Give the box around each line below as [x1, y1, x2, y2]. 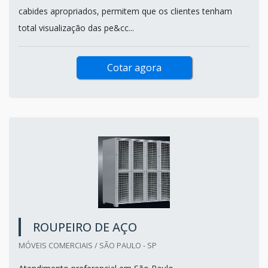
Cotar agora [106, 60, 162, 74]
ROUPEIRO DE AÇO [33, 218, 137, 235]
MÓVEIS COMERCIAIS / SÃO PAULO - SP [19, 239, 157, 251]
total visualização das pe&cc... [19, 22, 134, 33]
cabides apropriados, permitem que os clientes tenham [19, 5, 232, 17]
